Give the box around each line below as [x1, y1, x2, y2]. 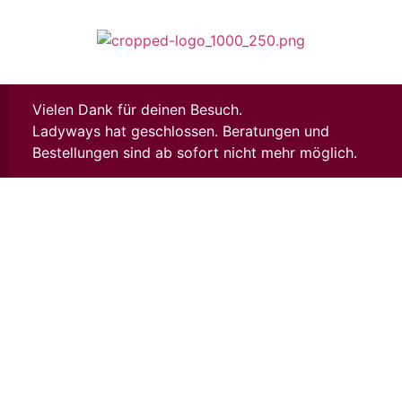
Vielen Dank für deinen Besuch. [31, 100, 242, 118]
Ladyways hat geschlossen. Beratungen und [31, 121, 329, 140]
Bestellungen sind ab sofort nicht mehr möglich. [31, 143, 357, 162]
